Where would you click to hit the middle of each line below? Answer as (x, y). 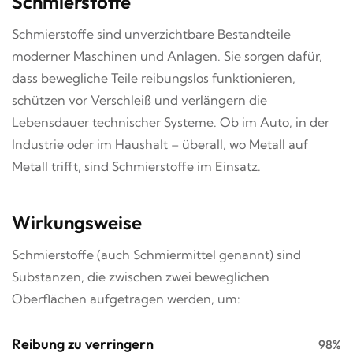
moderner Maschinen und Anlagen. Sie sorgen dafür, (167, 56)
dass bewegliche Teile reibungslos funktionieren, (154, 78)
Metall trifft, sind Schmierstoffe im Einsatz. (136, 166)
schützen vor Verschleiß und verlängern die (139, 100)
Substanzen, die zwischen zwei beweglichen (141, 276)
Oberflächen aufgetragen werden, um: (126, 298)
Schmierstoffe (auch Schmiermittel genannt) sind (156, 254)
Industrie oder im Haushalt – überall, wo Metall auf (160, 144)
